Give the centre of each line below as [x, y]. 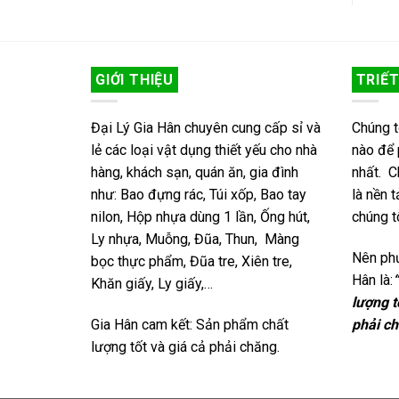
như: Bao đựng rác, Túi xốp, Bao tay [199, 195]
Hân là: [372, 281]
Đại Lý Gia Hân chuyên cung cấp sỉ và [206, 128]
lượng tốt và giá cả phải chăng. [185, 347]
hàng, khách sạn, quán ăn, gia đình [195, 173]
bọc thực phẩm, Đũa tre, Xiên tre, [191, 262]
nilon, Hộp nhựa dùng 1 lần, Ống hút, [200, 217]
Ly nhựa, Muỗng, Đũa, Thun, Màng [195, 240]
